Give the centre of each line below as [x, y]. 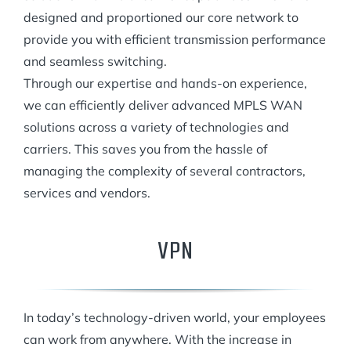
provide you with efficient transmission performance [175, 39]
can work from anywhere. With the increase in [157, 339]
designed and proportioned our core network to [161, 17]
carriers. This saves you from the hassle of [145, 148]
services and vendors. [87, 192]
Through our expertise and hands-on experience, [165, 83]
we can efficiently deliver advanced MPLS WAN [163, 105]
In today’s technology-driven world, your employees [175, 317]
